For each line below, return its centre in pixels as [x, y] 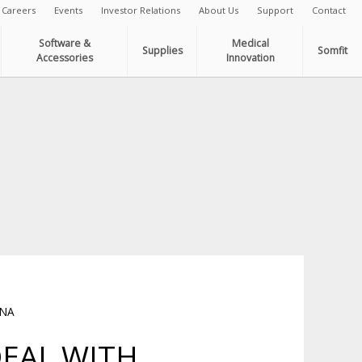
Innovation [250, 57]
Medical [250, 43]
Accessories [65, 57]
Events [68, 10]
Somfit [332, 50]
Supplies [163, 50]
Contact [328, 10]
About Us [218, 10]
